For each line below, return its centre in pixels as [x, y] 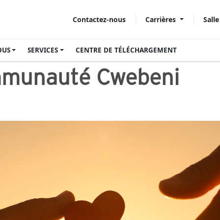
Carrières [162, 19]
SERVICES [43, 50]
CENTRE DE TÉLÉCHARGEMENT [126, 50]
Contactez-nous [99, 19]
